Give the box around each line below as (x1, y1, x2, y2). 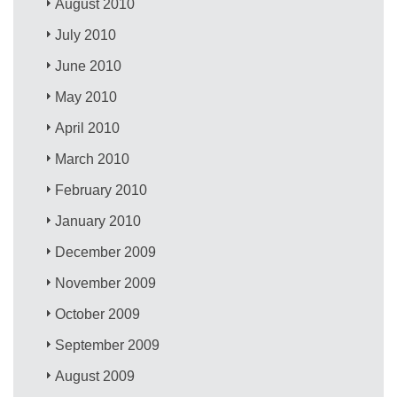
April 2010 (55, 120, 121, 136)
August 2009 (55, 368, 136, 384)
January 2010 (55, 213, 142, 229)
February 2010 (55, 182, 148, 198)
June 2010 (55, 58, 122, 74)
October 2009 (55, 306, 141, 322)
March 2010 (55, 151, 130, 167)
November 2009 (55, 275, 157, 291)
